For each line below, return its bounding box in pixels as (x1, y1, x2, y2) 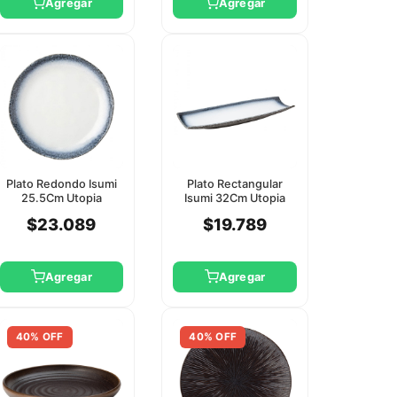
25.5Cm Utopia (20, 191, 102, 206)
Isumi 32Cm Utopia (184, 191, 286, 206)
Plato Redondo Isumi (5, 177, 117, 191)
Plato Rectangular (187, 177, 284, 191)
